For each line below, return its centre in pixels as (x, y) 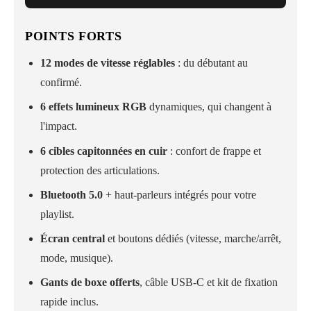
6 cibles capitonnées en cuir (104, 151)
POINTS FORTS (74, 36)
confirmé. (61, 83)
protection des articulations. (100, 170)
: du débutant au (212, 63)
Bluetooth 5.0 (72, 194)
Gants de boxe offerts (90, 283)
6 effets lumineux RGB (94, 107)
